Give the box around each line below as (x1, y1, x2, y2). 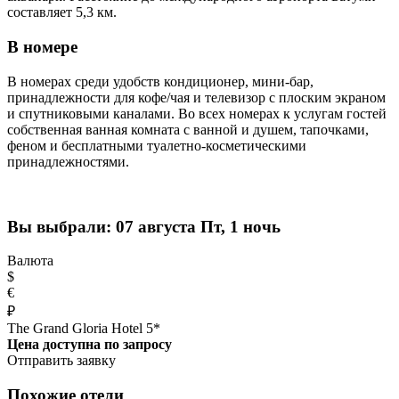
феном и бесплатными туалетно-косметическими (7, 137, 306, 153)
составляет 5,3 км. (7, 4, 117, 20)
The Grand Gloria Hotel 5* (7, 321, 160, 337)
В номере (7, 37, 77, 57)
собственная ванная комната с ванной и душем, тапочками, (7, 121, 369, 137)
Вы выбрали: (7, 216, 116, 236)
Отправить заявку (7, 353, 116, 369)
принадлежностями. (7, 153, 129, 169)
